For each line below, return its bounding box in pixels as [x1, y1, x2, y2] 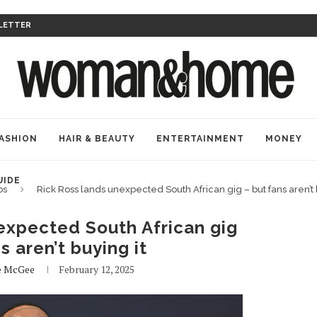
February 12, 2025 [58, 263, 134, 276]
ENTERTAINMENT [156, 134, 244, 144]
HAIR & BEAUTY [59, 134, 135, 144]
